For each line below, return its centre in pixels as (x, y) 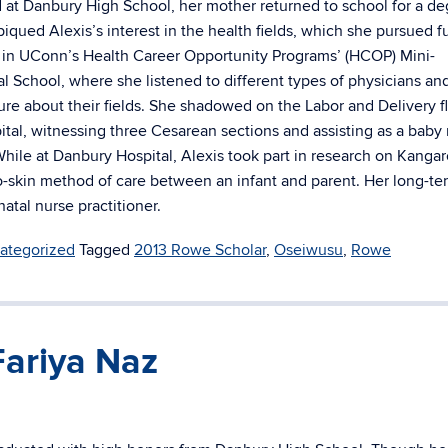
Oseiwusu (308, 250)
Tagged (106, 250)
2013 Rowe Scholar (200, 250)
